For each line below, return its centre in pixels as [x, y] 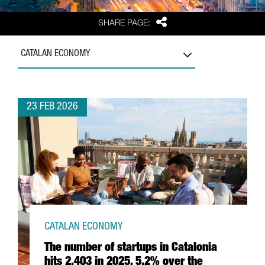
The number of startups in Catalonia [131, 248]
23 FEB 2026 [52, 107]
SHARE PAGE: [125, 23]
